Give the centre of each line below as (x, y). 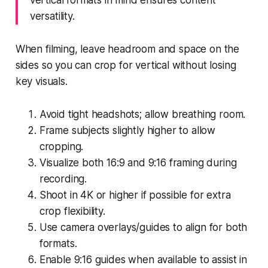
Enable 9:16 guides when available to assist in (143, 259)
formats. (58, 243)
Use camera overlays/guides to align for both (143, 227)
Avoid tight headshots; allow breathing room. (142, 114)
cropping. (61, 146)
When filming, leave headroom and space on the (127, 49)
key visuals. (41, 81)
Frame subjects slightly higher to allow (127, 130)
